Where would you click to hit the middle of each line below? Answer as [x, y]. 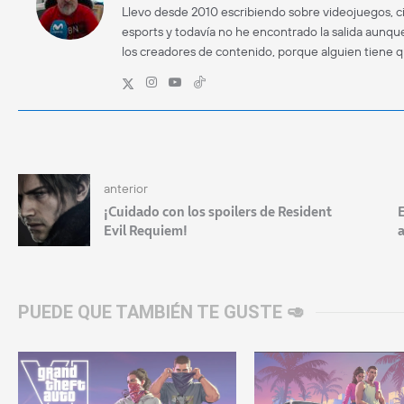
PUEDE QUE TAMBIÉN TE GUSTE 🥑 [161, 312]
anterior [126, 188]
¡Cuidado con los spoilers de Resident [218, 211]
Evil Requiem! [146, 230]
